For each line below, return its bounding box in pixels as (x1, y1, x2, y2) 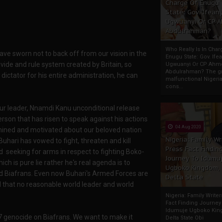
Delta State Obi (166, 215, 204, 221)
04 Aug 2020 (174, 124, 201, 129)
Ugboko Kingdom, (166, 164, 220, 172)
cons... (166, 83, 183, 90)
